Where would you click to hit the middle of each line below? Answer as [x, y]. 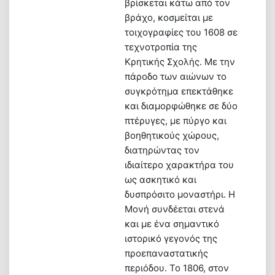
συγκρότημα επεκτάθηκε [179, 91]
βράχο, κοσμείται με [169, 17]
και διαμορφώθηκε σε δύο [181, 106]
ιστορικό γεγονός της [171, 238]
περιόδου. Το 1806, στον [177, 268]
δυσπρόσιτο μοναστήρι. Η [180, 194]
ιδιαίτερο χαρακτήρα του [179, 165]
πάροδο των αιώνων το [176, 76]
